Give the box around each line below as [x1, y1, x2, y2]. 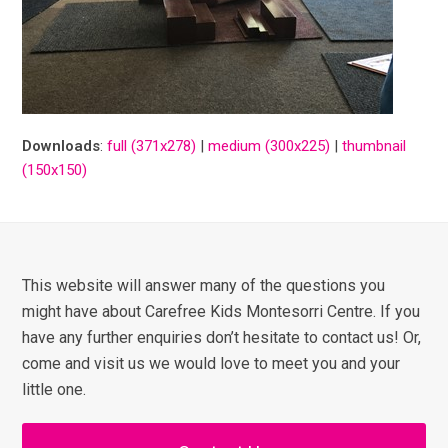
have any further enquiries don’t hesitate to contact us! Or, [22, 328, 422, 347]
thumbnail [342, 137, 407, 155]
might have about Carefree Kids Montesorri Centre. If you [22, 302, 421, 321]
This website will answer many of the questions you [22, 276, 386, 295]
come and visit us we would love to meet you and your [22, 354, 401, 373]
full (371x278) [107, 137, 197, 155]
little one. [22, 380, 87, 399]
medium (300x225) [208, 137, 331, 155]
